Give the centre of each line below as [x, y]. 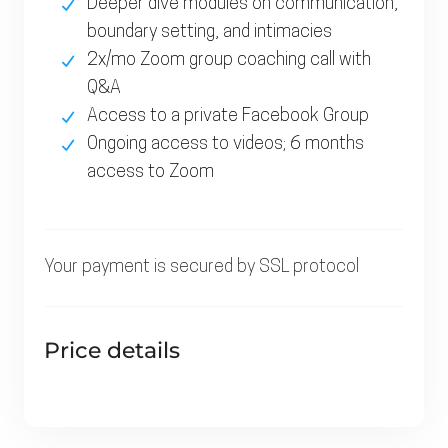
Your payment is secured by [151, 267]
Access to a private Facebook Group [227, 116]
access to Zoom [150, 172]
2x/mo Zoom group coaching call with [228, 60]
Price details [112, 350]
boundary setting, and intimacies [209, 32]
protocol [326, 267]
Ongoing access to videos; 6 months [225, 144]
